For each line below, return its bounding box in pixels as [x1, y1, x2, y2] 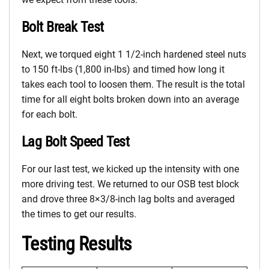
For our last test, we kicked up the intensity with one [22, 163, 239, 175]
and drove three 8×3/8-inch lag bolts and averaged [22, 193, 235, 205]
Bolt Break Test [22, 19, 104, 36]
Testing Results [22, 232, 132, 256]
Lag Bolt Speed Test [22, 133, 130, 151]
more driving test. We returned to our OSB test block [22, 178, 239, 190]
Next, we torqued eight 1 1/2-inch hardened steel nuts [22, 49, 246, 61]
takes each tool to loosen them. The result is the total [22, 79, 245, 91]
